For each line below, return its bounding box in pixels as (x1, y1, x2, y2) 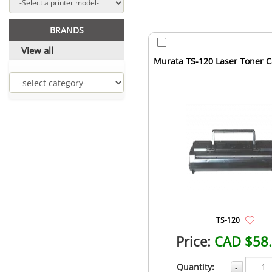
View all (21, 44, 53, 56)
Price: (176, 231, 211, 250)
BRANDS (49, 24, 84, 36)
